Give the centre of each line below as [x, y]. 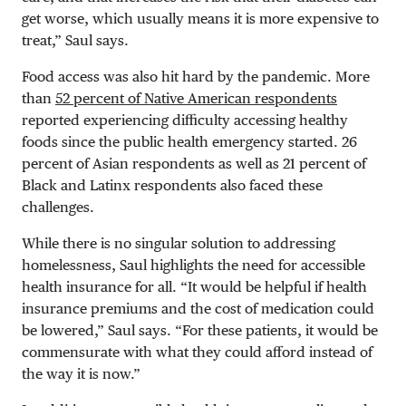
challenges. [58, 207]
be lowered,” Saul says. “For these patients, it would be [200, 330]
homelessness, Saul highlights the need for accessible [193, 265]
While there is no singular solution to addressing [179, 243]
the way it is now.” [81, 373]
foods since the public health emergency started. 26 [189, 141]
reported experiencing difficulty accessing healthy [185, 120]
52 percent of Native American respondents [196, 98]
